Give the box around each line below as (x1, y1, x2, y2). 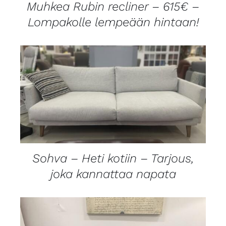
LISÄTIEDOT (91, 92, 135, 100)
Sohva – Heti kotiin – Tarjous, (32, 151, 194, 165)
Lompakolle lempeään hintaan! (27, 15, 199, 30)
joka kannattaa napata (50, 166, 176, 181)
